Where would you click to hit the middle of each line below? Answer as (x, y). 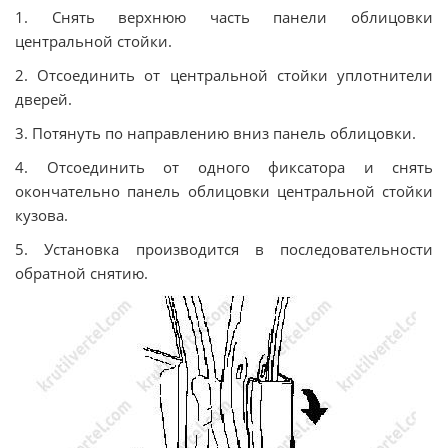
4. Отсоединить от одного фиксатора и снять (224, 167)
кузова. (41, 215)
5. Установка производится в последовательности (224, 249)
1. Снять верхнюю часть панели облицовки (224, 17)
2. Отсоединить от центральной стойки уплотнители (224, 75)
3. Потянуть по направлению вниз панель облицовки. (215, 133)
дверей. (43, 99)
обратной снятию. (81, 273)
